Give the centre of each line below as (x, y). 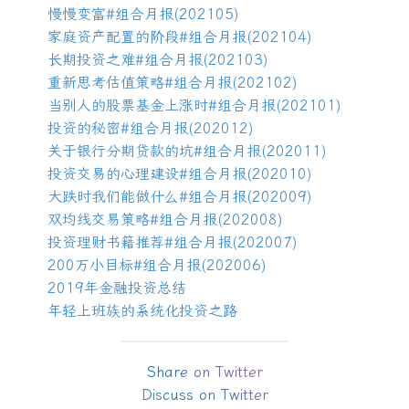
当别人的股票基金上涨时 (128, 106)
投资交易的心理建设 (114, 174)
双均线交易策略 (99, 220)
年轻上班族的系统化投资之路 (143, 311)
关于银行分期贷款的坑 (121, 152)
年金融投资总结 (136, 288)
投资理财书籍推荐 (106, 243)
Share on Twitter (204, 372)
